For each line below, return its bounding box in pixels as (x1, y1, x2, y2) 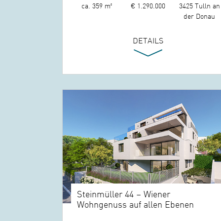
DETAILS (132, 34, 163, 46)
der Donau (184, 10, 216, 21)
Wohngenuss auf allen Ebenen (77, 198, 194, 211)
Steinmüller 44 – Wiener (77, 187, 171, 200)
